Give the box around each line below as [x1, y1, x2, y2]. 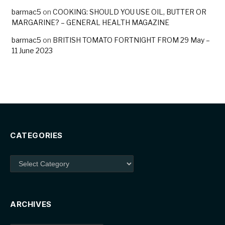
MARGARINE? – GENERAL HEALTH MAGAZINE [12, 18, 169, 27]
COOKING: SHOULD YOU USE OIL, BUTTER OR [53, 7, 206, 16]
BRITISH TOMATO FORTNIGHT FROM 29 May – [53, 35, 210, 44]
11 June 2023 [12, 46, 53, 55]
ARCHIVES [10, 199, 52, 209]
